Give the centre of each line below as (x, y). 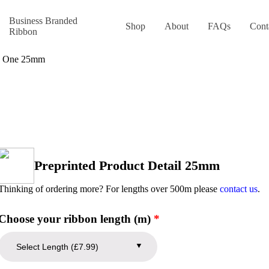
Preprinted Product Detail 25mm (127, 166)
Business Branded (43, 21)
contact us (239, 189)
